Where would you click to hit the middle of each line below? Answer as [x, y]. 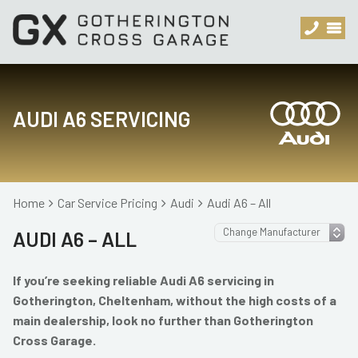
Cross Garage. [54, 340]
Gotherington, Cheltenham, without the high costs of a [175, 300]
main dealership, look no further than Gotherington [163, 320]
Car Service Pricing [107, 203]
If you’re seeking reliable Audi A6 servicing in [143, 280]
